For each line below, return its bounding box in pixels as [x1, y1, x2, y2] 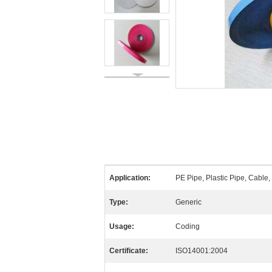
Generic [175, 198, 202, 206]
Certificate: [109, 246, 148, 255]
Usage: [109, 222, 134, 231]
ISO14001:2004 [175, 246, 228, 255]
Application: [109, 174, 151, 182]
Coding [175, 222, 200, 231]
